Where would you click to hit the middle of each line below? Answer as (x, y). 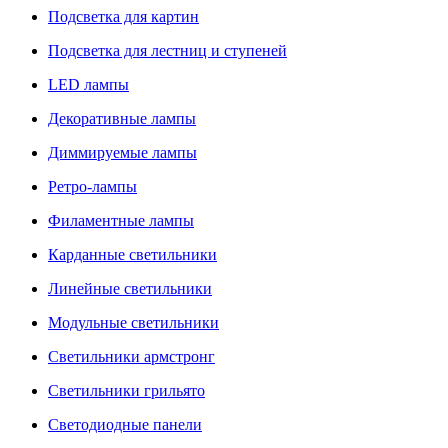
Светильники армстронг (131, 356)
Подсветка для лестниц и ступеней (167, 50)
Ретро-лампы (92, 186)
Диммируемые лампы (122, 152)
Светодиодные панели (125, 424)
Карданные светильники (132, 254)
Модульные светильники (133, 322)
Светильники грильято (126, 390)
